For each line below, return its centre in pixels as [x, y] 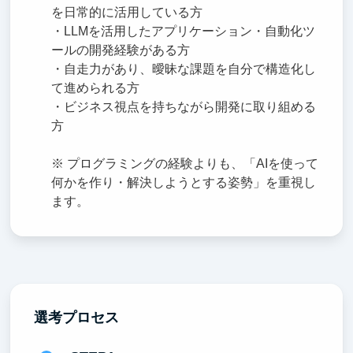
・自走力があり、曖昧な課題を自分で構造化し [184, 69]
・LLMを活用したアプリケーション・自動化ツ [184, 32]
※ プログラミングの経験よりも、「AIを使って [185, 164]
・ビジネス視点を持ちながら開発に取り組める [184, 107]
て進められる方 [96, 88]
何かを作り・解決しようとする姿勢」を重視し [184, 183]
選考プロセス [76, 317]
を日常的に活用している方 [127, 13]
